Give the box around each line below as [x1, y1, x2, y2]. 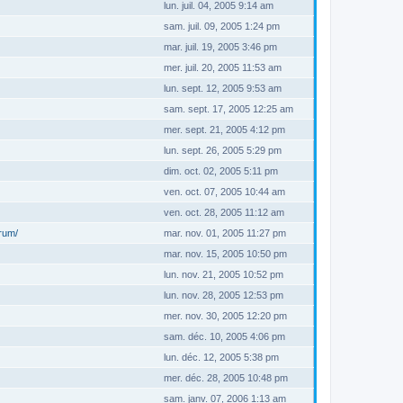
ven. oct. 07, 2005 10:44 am [164, 186, 285, 197]
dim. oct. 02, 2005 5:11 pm [164, 166, 278, 176]
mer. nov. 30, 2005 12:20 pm [164, 310, 287, 321]
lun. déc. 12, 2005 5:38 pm [164, 352, 279, 363]
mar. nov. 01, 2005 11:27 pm [164, 228, 286, 238]
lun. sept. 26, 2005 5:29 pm [164, 145, 282, 156]
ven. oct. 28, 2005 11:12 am [164, 207, 284, 218]
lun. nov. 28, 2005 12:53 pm [164, 290, 283, 300]
